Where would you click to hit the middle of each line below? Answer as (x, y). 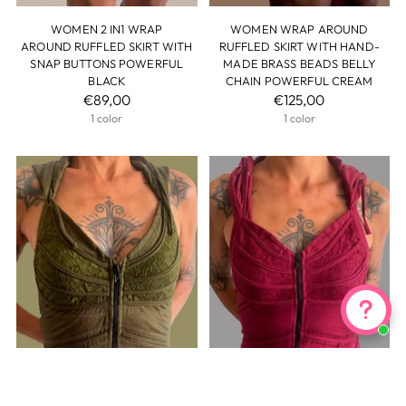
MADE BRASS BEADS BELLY (300, 63)
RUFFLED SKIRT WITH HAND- (299, 46)
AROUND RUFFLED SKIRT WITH (107, 46)
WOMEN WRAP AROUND (300, 29)
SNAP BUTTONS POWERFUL (107, 63)
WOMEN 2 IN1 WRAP (107, 29)
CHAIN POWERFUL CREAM (299, 80)
